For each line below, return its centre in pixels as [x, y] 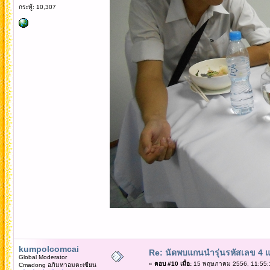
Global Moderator [42, 257]
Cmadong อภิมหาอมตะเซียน [57, 265]
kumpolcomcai [49, 249]
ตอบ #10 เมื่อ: [173, 263]
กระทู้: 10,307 [37, 7]
